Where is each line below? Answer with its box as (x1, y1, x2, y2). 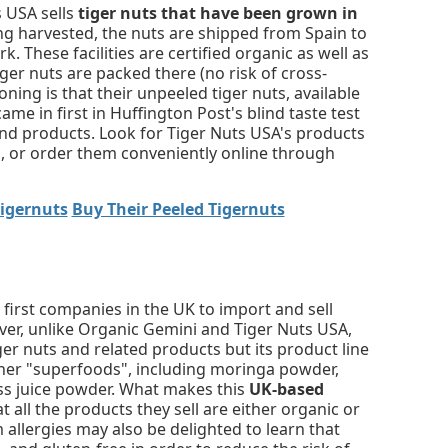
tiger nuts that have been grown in (78, 2, 358, 25)
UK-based (249, 377, 324, 400)
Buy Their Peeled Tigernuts (71, 198, 285, 221)
